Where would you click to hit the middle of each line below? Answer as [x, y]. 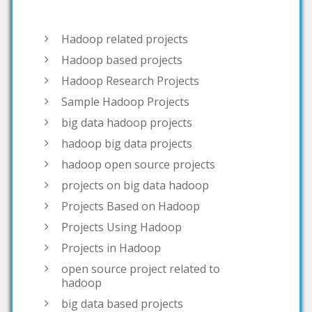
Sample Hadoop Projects [125, 59]
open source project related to [141, 226]
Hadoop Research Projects [130, 38]
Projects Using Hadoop [122, 184]
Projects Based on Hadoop [131, 163]
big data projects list [114, 282]
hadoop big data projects [127, 101]
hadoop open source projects [138, 122]
